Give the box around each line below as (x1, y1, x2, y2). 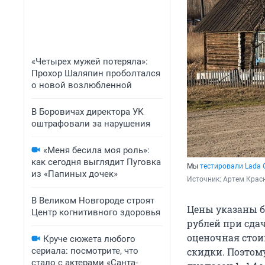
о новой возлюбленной (31, 80, 132, 91)
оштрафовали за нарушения (31, 118, 150, 129)
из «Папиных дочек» (31, 169, 118, 179)
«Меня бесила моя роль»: (43, 145, 150, 156)
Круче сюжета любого (43, 234, 135, 244)
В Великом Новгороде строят (31, 195, 154, 206)
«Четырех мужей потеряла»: (31, 56, 148, 67)
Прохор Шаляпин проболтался (31, 68, 160, 79)
